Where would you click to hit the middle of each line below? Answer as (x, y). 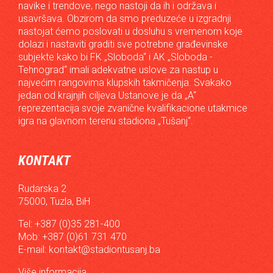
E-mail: (34, 249)
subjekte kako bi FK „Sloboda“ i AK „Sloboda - (115, 57)
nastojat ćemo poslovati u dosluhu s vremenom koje (130, 31)
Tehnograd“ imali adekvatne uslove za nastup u (118, 69)
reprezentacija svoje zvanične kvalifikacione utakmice (133, 108)
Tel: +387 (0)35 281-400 (69, 224)
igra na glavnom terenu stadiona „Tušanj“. (106, 121)
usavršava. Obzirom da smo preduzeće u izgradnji (125, 18)
